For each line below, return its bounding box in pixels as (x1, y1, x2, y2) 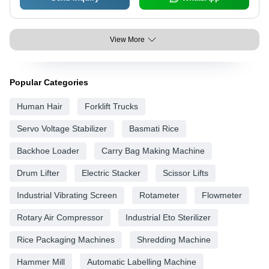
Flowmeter (202, 190, 242, 200)
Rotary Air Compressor (17, 213, 103, 222)
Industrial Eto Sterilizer (125, 213, 211, 222)
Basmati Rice (129, 124, 179, 133)
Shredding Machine (137, 235, 211, 244)
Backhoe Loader (17, 146, 79, 156)
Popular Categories (10, 77, 88, 87)
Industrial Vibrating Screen (17, 190, 117, 200)
